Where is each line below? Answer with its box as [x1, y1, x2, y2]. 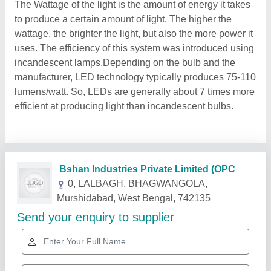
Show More [200, 195, 249, 206]
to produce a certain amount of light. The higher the [15, 14, 232, 24]
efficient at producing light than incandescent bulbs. [15, 101, 233, 111]
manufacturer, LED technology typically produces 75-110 [15, 72, 256, 82]
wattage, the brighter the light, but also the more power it [15, 28, 253, 39]
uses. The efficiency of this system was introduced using [15, 43, 254, 53]
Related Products [12, 193, 120, 208]
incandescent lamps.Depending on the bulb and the [15, 57, 235, 68]
